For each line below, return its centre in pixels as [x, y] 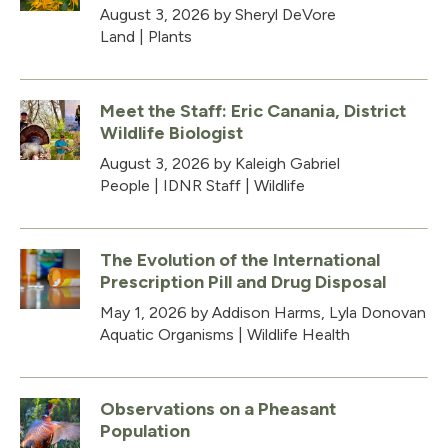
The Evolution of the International [240, 259]
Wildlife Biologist [171, 132]
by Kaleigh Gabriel [275, 163]
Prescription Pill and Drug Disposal [243, 281]
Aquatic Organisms [167, 334]
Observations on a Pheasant [218, 408]
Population [145, 430]
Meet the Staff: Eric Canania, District [253, 110]
